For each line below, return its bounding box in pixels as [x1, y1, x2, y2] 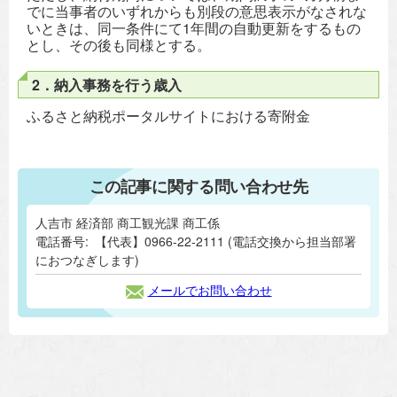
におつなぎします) [35, 251, 139, 269]
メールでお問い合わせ [147, 280, 272, 299]
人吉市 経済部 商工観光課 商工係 [35, 214, 220, 231]
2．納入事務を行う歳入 [32, 74, 182, 95]
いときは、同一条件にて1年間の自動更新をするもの [27, 18, 361, 38]
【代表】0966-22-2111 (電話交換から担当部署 [95, 232, 356, 250]
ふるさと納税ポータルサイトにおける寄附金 [27, 105, 310, 126]
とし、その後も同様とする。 [27, 35, 211, 55]
